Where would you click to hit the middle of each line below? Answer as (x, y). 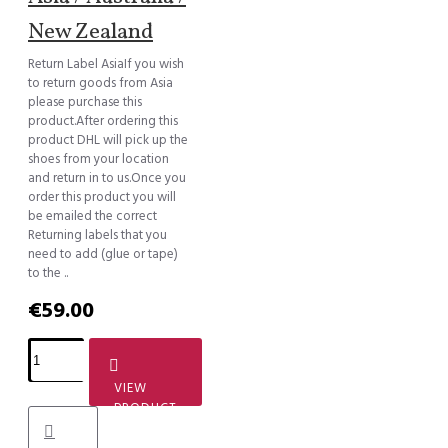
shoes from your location (98, 158)
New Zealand (90, 32)
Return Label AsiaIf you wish (106, 63)
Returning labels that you (97, 234)
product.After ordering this (103, 120)
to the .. (48, 272)
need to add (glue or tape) (103, 253)
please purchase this (85, 101)
